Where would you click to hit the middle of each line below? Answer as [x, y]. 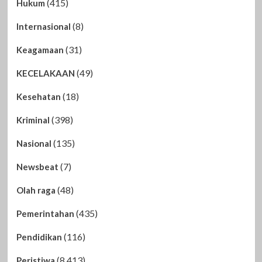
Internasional [43, 26]
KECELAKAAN [45, 73]
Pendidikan [39, 237]
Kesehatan [38, 96]
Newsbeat [37, 166]
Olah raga [36, 190]
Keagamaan [40, 49]
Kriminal [33, 120]
